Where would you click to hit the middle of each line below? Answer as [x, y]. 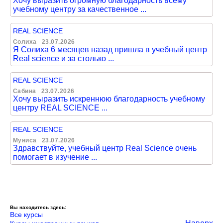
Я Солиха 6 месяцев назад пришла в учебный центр [110, 50]
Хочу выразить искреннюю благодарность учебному [109, 99]
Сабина [25, 91]
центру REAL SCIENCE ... [60, 108]
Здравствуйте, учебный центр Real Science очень [105, 148]
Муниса [25, 140]
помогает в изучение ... [55, 157]
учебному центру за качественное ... [80, 9]
